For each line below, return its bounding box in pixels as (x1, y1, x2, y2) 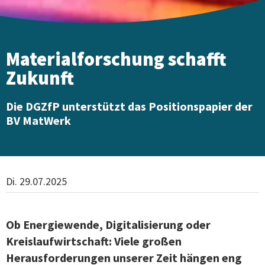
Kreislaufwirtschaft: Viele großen (6, 233, 182, 248)
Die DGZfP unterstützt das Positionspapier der (6, 98, 253, 114)
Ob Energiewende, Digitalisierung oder (6, 216, 211, 232)
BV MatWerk (6, 112, 71, 128)
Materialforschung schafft (6, 47, 227, 71)
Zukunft (6, 66, 74, 90)
